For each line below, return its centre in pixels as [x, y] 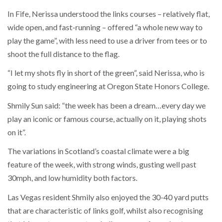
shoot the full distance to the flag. [63, 54]
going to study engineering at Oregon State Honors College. [108, 86]
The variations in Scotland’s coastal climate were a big [98, 151]
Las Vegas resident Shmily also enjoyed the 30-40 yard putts [108, 197]
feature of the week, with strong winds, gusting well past [102, 165]
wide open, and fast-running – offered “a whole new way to [105, 27]
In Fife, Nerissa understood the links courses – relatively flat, [109, 13]
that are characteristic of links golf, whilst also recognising [105, 210]
